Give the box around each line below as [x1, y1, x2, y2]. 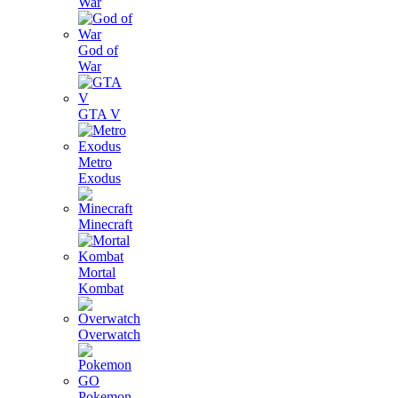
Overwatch [78, 327, 140, 342]
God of [78, 43, 118, 58]
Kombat [78, 281, 123, 296]
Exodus [78, 171, 121, 186]
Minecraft [78, 217, 132, 232]
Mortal [78, 265, 115, 280]
